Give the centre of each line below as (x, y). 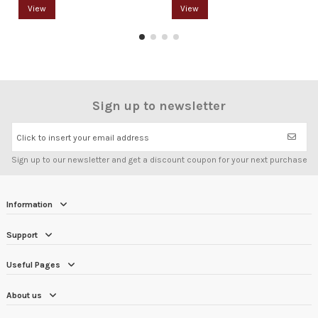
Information (29, 205)
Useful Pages (33, 265)
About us (24, 295)
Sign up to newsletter (159, 105)
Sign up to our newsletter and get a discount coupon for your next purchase (159, 160)
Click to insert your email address (82, 137)
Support (22, 235)
